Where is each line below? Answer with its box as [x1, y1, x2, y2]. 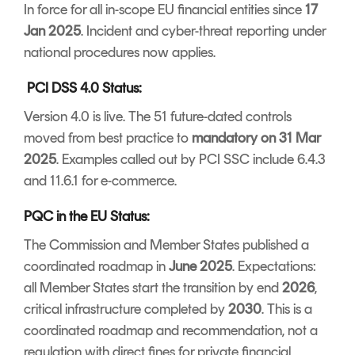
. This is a [261, 300, 312, 319]
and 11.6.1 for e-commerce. [24, 172, 180, 190]
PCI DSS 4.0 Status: [27, 79, 142, 97]
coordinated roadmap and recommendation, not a [24, 322, 318, 340]
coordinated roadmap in [24, 258, 169, 276]
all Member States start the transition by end [24, 279, 282, 297]
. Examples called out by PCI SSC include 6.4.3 [56, 151, 326, 169]
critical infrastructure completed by [24, 300, 228, 319]
